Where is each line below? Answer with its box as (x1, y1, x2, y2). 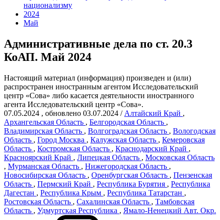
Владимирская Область (4, 126, 82, 135)
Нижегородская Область (85, 162, 167, 170)
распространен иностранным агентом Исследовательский (4, 82, 198, 91)
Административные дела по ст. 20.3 (4, 37, 192, 50)
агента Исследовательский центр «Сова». (4, 100, 143, 109)
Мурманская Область (8, 162, 79, 170)
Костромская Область (37, 144, 110, 153)
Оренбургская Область (91, 170, 167, 179)
